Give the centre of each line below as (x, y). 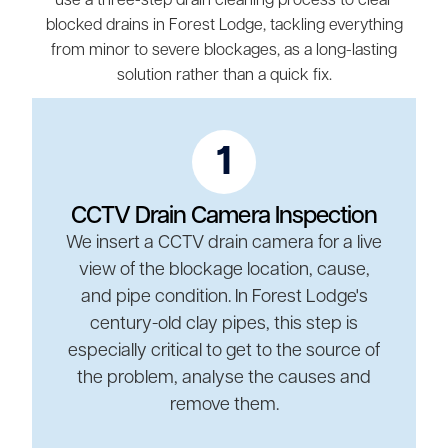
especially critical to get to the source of (224, 351)
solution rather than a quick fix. (224, 75)
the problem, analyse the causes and (224, 378)
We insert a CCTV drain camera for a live (224, 243)
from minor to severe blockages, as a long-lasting (224, 50)
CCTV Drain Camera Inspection (224, 216)
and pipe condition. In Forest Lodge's (224, 297)
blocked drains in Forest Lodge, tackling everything (224, 25)
